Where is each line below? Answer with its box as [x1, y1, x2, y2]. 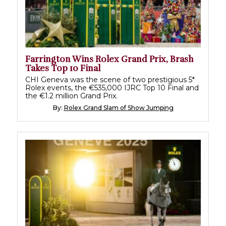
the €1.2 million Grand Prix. [25, 91, 118, 101]
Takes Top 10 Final [25, 63, 100, 74]
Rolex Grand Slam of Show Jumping [64, 104, 174, 112]
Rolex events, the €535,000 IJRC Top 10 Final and [25, 83, 199, 93]
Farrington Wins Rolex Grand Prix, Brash [25, 54, 193, 65]
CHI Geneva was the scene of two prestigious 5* [25, 75, 195, 85]
